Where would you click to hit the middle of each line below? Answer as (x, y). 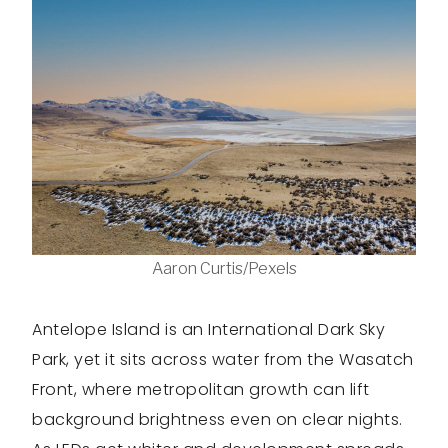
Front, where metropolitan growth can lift (201, 390)
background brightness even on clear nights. (217, 420)
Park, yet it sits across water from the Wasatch (223, 360)
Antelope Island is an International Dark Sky (208, 330)
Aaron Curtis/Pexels (224, 269)
